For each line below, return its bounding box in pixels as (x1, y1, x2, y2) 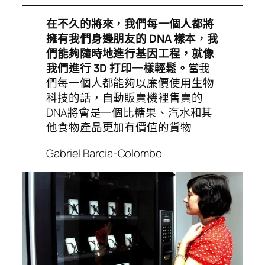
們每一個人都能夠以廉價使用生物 (46, 75, 214, 91)
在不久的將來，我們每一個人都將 (46, 16, 214, 32)
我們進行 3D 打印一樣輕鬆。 (46, 60, 188, 76)
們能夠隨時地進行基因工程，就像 (46, 46, 214, 62)
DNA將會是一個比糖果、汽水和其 (46, 105, 213, 121)
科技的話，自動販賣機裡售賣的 (46, 90, 203, 106)
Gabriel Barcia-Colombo (46, 145, 162, 161)
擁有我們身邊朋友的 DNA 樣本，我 (46, 31, 219, 47)
